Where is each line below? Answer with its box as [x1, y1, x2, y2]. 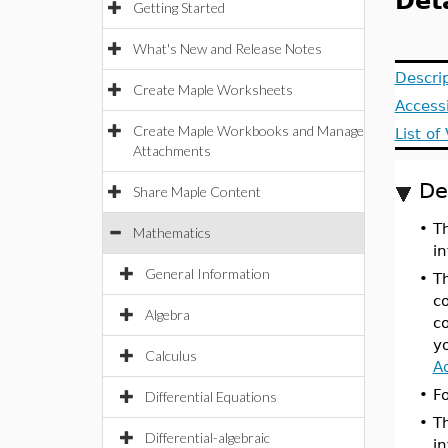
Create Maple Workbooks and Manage [133, 122, 364, 139]
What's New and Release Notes [133, 40, 322, 57]
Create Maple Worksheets [133, 81, 293, 98]
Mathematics [133, 224, 211, 241]
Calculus [145, 347, 197, 364]
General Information [145, 265, 270, 282]
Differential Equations [145, 388, 277, 405]
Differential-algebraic [145, 429, 270, 446]
